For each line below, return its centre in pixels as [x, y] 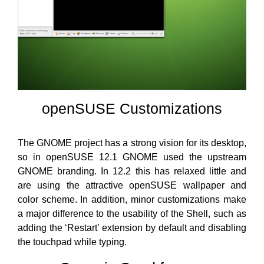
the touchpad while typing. [72, 242]
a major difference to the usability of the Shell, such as [132, 213]
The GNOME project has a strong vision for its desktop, [132, 143]
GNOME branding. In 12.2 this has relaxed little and [132, 171]
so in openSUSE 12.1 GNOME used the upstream [132, 157]
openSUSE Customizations [132, 108]
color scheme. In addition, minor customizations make [132, 199]
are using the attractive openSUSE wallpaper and [132, 185]
